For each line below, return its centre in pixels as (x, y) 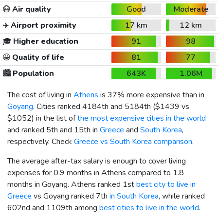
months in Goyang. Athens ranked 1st (72, 184)
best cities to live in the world (149, 208)
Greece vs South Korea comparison (133, 141)
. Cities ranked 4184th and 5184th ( (94, 106)
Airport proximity (43, 25)
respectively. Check (41, 141)
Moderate (191, 9)
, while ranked (182, 196)
